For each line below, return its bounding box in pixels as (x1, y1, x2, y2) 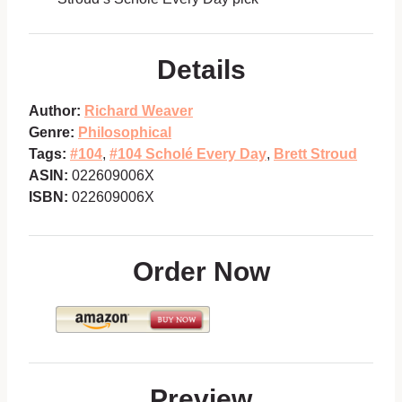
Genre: (29, 124, 74, 140)
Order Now (132, 256, 270, 286)
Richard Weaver (84, 102, 193, 118)
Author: (29, 102, 81, 118)
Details (156, 54, 246, 84)
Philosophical (78, 124, 171, 140)
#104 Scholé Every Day (109, 145, 267, 162)
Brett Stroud (274, 145, 357, 162)
